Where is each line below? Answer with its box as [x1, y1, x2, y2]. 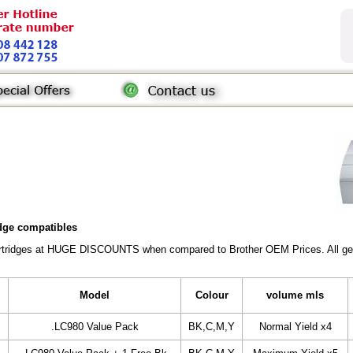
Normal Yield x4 [258, 321, 332, 333]
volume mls [266, 289, 324, 301]
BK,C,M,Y [188, 321, 235, 333]
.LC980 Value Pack [50, 321, 139, 333]
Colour [195, 289, 229, 301]
